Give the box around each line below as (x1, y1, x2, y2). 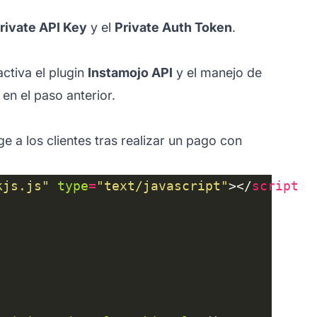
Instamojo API (88, 64, 173, 80)
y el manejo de (173, 64, 262, 80)
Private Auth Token (115, 19, 232, 35)
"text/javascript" (96, 178, 229, 193)
